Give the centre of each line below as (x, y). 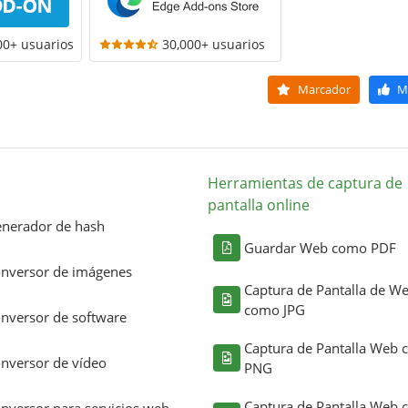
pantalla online (259, 204)
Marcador (322, 89)
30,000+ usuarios (213, 44)
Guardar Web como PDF (320, 247)
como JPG (275, 309)
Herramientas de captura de (305, 183)
